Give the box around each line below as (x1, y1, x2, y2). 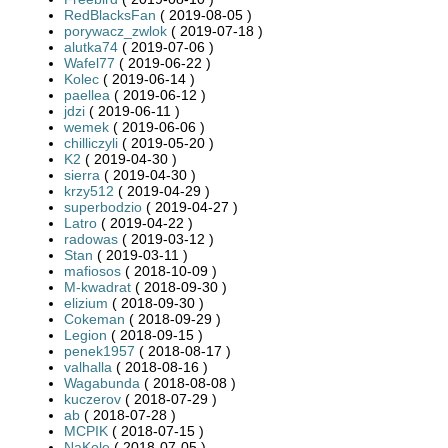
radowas (64, 230, 118, 247)
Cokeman (64, 310, 125, 327)
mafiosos (64, 262, 121, 279)
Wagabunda (64, 374, 140, 391)
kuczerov (64, 390, 121, 407)
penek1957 (64, 342, 135, 359)
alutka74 (64, 38, 118, 55)
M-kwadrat (64, 278, 131, 295)
